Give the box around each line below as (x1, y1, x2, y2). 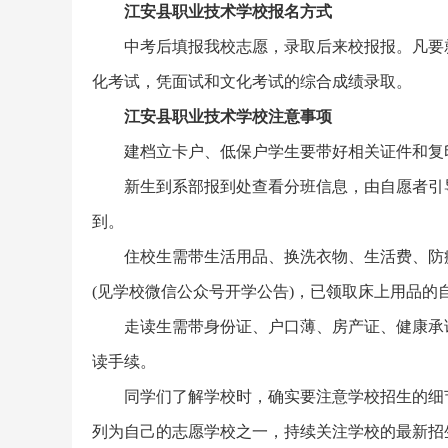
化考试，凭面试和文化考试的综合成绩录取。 (92, 73, 412, 90)
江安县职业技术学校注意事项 (124, 108, 332, 125)
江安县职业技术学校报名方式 (124, 3, 332, 20)
